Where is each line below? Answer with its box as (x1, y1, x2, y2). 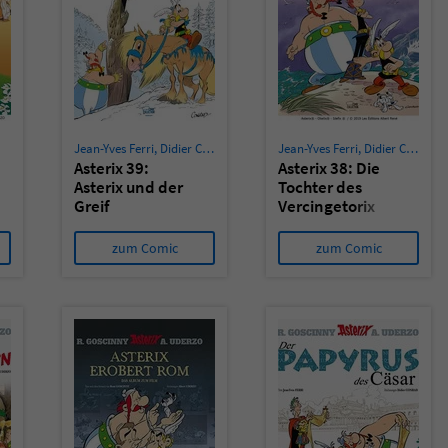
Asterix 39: (74, 157, 149, 179)
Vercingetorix (278, 195, 375, 217)
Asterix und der (74, 176, 183, 198)
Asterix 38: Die (278, 157, 380, 179)
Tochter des (278, 176, 362, 198)
